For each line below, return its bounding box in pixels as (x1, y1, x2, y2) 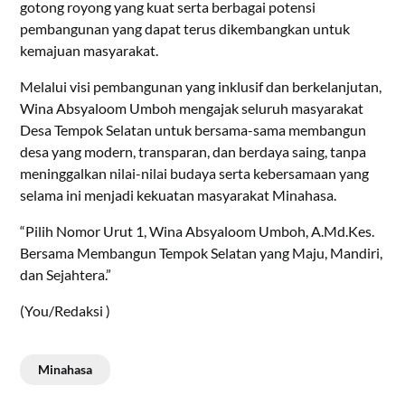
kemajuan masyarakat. (20, 41, 159, 59)
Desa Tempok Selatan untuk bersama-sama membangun (20, 120, 367, 138)
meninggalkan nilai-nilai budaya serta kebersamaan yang (20, 164, 370, 182)
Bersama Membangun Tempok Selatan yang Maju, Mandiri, (20, 243, 383, 261)
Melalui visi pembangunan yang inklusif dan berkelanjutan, (20, 77, 382, 95)
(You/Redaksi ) (20, 301, 111, 319)
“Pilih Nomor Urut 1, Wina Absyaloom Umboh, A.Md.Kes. (20, 221, 375, 240)
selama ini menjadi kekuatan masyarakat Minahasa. (20, 185, 337, 203)
